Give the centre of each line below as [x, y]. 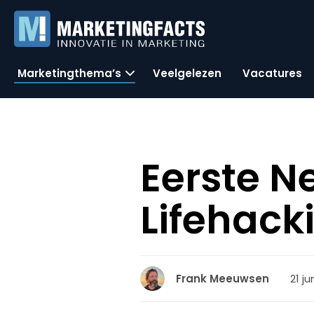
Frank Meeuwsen [223, 279]
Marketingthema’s [69, 73]
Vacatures [272, 73]
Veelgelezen [187, 73]
